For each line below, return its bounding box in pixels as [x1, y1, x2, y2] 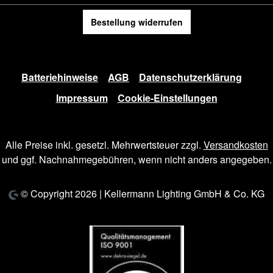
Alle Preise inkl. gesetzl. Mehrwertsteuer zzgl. [5, 138, 204, 152]
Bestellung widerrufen [90, 16, 183, 28]
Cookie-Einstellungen [117, 91, 218, 105]
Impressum [55, 91, 108, 105]
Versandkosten [203, 138, 268, 152]
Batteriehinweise [21, 70, 98, 84]
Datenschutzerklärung [139, 70, 242, 84]
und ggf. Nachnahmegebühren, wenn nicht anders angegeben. [1, 152, 272, 166]
